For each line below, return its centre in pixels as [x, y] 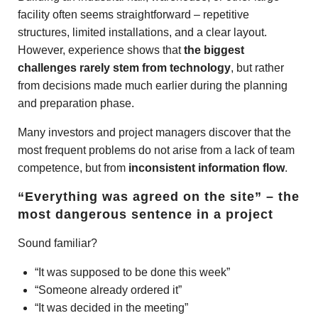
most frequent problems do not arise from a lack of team [156, 150]
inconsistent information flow [207, 168]
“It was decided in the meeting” [111, 307]
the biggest [214, 50]
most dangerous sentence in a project [146, 214]
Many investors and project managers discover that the [154, 132]
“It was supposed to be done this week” [132, 272]
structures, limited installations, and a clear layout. [142, 32]
